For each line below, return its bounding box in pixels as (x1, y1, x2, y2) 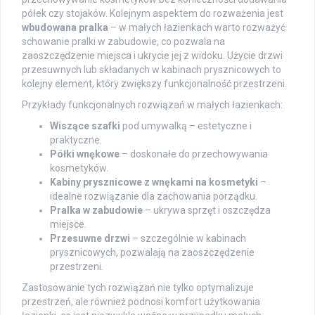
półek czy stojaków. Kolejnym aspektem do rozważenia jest (22, 7, 283, 19)
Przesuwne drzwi (50, 232, 130, 244)
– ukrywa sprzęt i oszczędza (143, 204, 271, 216)
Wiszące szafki (50, 120, 120, 131)
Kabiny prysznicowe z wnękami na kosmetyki (50, 176, 258, 188)
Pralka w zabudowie (50, 204, 143, 216)
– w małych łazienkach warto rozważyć (108, 21, 285, 33)
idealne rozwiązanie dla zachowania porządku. (50, 190, 257, 202)
